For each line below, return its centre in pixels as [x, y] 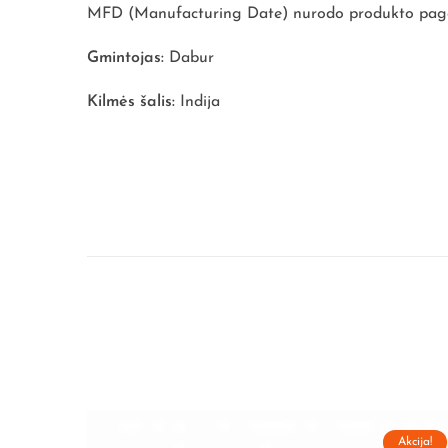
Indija [200, 102]
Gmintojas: [128, 58]
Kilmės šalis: [133, 102]
